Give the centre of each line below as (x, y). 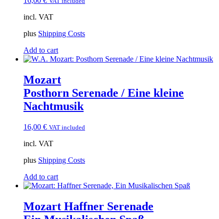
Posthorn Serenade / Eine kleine (104, 93)
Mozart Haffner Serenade (88, 206)
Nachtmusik (54, 106)
